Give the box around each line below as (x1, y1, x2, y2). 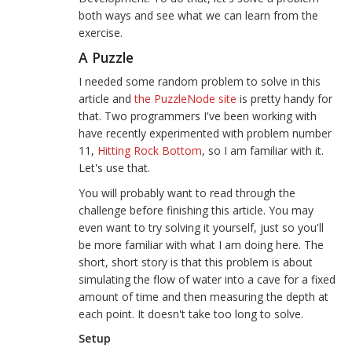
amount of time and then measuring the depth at (79, 289, 328, 304)
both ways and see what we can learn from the (79, 8, 318, 23)
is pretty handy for (236, 91, 332, 106)
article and (79, 91, 134, 106)
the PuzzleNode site (134, 91, 236, 106)
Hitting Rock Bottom (97, 143, 202, 158)
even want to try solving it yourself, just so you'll (79, 220, 324, 235)
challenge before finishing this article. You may (79, 203, 313, 218)
